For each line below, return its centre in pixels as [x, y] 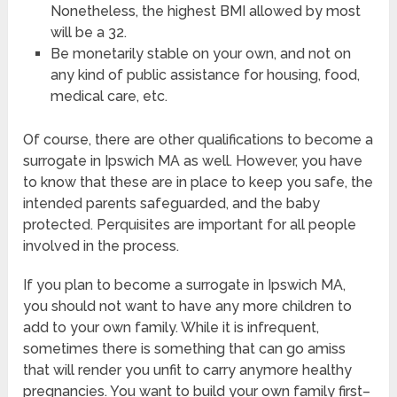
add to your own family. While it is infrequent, [171, 328]
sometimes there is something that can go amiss [185, 349]
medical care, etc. [109, 97]
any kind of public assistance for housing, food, [205, 75]
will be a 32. [88, 33]
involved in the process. [101, 246]
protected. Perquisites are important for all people [190, 225]
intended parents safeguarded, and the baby [172, 204]
